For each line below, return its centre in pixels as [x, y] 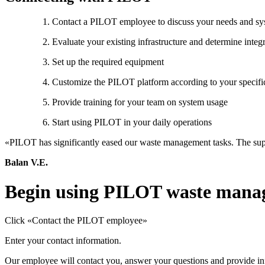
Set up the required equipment [108, 62]
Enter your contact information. [63, 241]
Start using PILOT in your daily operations [132, 122]
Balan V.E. [26, 163]
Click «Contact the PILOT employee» [76, 221]
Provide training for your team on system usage [140, 102]
